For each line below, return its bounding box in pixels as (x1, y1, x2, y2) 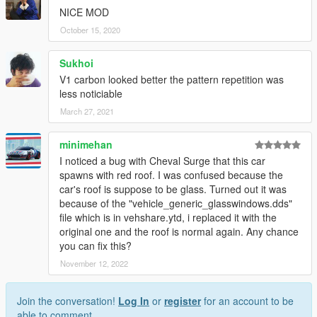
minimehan (59, 137, 113, 152)
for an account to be (201, 294, 294, 309)
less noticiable (59, 86, 122, 101)
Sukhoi (59, 56, 93, 71)
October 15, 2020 (60, 24, 120, 36)
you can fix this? (59, 238, 132, 253)
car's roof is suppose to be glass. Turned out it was (59, 182, 287, 197)
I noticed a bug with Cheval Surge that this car (59, 154, 265, 168)
